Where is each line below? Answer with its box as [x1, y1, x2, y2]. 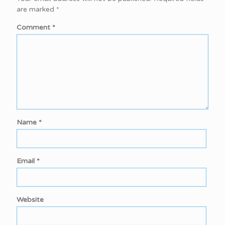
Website [17, 195, 44, 204]
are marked [17, 5, 56, 14]
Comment [17, 23, 52, 32]
